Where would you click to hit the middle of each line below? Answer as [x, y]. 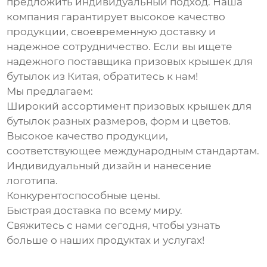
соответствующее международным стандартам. [133, 151]
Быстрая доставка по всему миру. [95, 211]
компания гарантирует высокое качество [116, 17]
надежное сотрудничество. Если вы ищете [120, 47]
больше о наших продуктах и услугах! [106, 240]
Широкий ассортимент [70, 106]
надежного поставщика [71, 62]
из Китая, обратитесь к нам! [124, 77]
